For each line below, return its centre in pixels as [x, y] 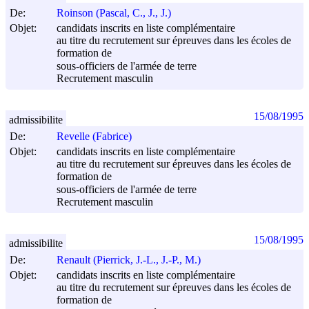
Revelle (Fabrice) [94, 137]
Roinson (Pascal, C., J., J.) [114, 13]
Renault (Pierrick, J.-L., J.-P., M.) [129, 260]
